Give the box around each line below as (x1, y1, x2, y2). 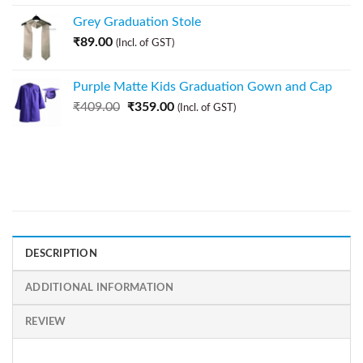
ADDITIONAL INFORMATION (25, 283, 174, 293)
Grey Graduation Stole (73, 15, 201, 29)
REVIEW (25, 317, 66, 327)
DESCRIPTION (25, 249, 97, 259)
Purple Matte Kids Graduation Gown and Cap (73, 80, 332, 94)
